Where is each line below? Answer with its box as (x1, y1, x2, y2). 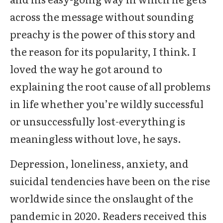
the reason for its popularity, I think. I (10, 44, 196, 59)
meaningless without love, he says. (10, 131, 181, 146)
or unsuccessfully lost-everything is (10, 113, 185, 128)
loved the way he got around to (10, 61, 162, 76)
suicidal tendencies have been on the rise (10, 173, 210, 188)
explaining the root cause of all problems (10, 79, 211, 94)
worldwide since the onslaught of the (10, 191, 193, 206)
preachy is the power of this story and (10, 26, 196, 41)
